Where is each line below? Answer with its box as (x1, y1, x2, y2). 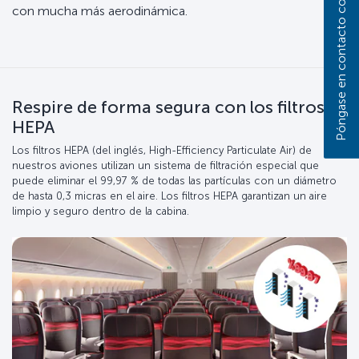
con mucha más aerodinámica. (12, 3, 188, 19)
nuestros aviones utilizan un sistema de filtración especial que (12, 159, 319, 172)
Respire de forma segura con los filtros (12, 96, 325, 118)
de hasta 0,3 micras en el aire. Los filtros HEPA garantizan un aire (12, 190, 327, 203)
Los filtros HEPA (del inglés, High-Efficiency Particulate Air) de (12, 144, 312, 157)
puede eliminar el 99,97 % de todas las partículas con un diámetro (12, 175, 337, 188)
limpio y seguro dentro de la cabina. (12, 205, 189, 218)
